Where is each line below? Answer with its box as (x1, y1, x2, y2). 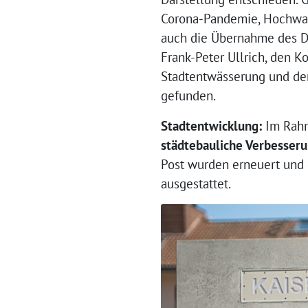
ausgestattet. (161, 175, 231, 192)
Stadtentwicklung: (161, 117, 265, 134)
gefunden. (161, 87, 216, 104)
